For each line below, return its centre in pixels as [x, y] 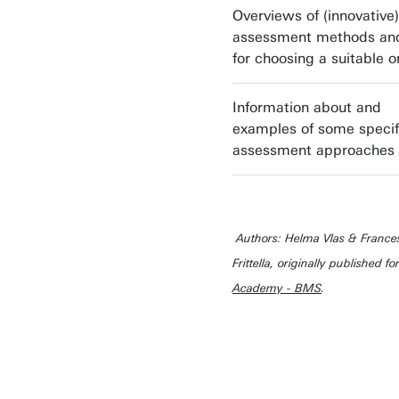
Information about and [307, 107]
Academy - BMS [277, 288]
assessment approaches [313, 150]
